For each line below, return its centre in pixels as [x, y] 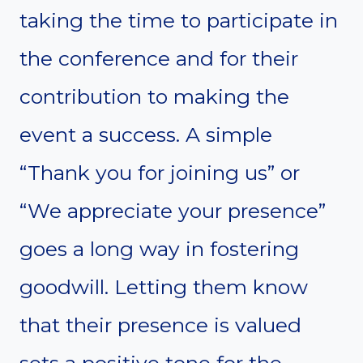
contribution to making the [154, 96]
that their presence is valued [160, 325]
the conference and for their [159, 58]
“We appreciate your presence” [173, 210]
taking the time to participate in [179, 20]
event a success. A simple [146, 134]
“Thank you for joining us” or [160, 172]
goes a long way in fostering [159, 248]
